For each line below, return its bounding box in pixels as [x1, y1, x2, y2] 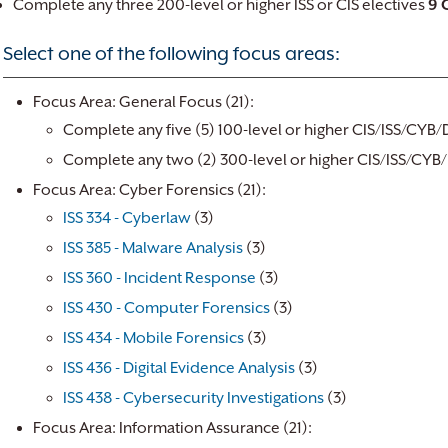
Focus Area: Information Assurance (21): [33, 419, 312, 437]
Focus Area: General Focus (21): [33, 93, 254, 111]
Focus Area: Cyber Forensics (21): [33, 181, 269, 199]
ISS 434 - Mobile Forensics [63, 329, 244, 347]
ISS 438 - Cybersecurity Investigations [63, 389, 324, 407]
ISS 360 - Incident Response [63, 269, 256, 287]
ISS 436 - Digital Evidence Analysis [63, 359, 295, 377]
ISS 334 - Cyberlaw [63, 209, 191, 227]
